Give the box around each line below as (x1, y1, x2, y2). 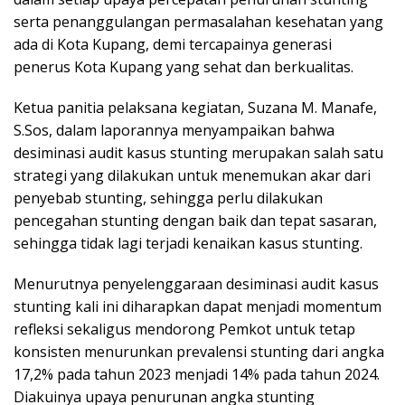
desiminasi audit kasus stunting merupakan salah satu (14, 143, 383, 164)
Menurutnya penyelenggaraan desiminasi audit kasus (14, 274, 379, 295)
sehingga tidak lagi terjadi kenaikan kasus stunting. (14, 233, 363, 254)
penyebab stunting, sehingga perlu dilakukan (14, 188, 323, 209)
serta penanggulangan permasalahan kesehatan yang (14, 12, 383, 33)
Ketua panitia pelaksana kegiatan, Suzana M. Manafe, (14, 98, 377, 118)
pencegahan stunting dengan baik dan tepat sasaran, (14, 211, 377, 231)
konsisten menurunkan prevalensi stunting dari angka (14, 342, 384, 363)
